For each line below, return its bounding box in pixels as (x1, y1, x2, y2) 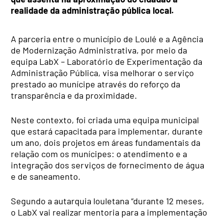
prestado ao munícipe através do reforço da (11, 78, 181, 89)
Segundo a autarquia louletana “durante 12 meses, (11, 195, 205, 206)
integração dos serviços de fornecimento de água (11, 159, 205, 170)
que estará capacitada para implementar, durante (11, 125, 203, 137)
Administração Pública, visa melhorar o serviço (11, 67, 194, 78)
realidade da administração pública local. (11, 4, 174, 16)
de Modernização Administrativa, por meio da (11, 44, 188, 55)
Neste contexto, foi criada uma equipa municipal (11, 114, 199, 125)
